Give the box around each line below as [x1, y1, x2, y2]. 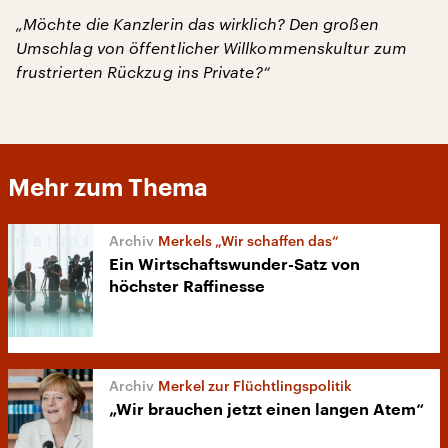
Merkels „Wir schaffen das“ [158, 232, 339, 249]
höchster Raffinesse [109, 279, 265, 295]
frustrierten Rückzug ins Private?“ [16, 62, 270, 81]
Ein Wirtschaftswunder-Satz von [109, 257, 360, 273]
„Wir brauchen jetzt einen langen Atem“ [109, 402, 424, 419]
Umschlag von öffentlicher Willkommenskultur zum [16, 38, 407, 57]
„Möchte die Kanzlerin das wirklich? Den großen [16, 14, 379, 33]
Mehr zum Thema [8, 176, 208, 200]
